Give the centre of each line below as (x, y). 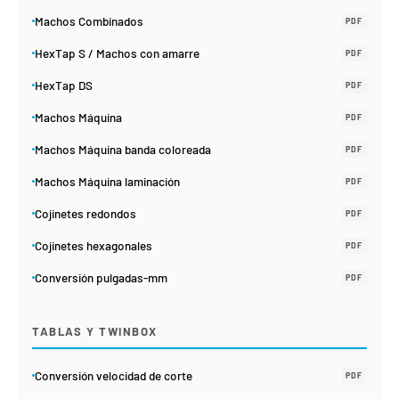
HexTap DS (64, 85)
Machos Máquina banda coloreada (123, 150)
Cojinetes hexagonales (94, 246)
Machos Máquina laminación (107, 182)
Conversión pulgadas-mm (101, 278)
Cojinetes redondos (85, 214)
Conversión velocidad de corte (114, 376)
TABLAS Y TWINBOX (95, 332)
